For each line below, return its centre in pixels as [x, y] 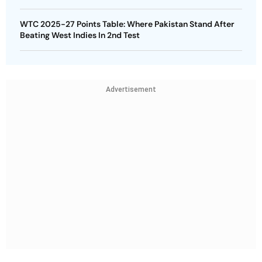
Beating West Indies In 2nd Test [80, 35]
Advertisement [131, 89]
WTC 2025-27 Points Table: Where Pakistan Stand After [127, 24]
